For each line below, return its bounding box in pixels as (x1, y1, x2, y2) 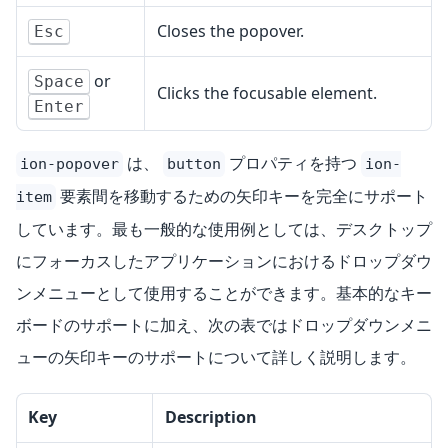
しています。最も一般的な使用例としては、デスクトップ (16, 218, 432, 241)
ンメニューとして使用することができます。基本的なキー (16, 282, 432, 305)
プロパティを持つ (225, 152, 361, 175)
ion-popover (20, 155, 119, 174)
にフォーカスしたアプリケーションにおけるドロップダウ (16, 250, 432, 273)
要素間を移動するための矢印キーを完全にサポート (56, 185, 428, 208)
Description (165, 406, 257, 429)
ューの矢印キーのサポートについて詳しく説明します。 (16, 346, 416, 369)
